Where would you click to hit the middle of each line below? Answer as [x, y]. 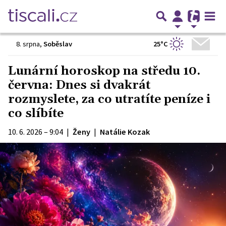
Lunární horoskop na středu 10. [104, 71]
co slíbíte [36, 114]
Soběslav [58, 44]
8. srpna [28, 44]
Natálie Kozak [125, 132]
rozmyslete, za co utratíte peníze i [109, 99]
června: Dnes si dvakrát [79, 85]
